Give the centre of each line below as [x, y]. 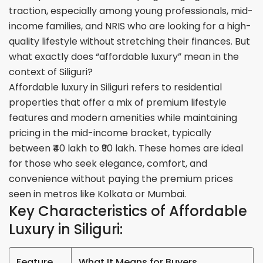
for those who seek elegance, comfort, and [108, 163]
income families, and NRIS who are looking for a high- [130, 26]
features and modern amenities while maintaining [123, 117]
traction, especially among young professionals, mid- [131, 11]
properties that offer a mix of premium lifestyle [118, 102]
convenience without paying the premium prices [121, 178]
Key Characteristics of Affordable [128, 211]
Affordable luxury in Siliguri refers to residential [116, 87]
